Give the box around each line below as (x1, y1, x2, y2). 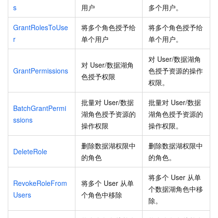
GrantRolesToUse (13, 22, 68, 32)
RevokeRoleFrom (13, 178, 67, 188)
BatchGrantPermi (13, 103, 66, 113)
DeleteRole (13, 146, 47, 156)
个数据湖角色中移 (148, 183, 203, 194)
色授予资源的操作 (148, 65, 203, 75)
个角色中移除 (81, 189, 122, 200)
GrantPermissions (13, 65, 68, 75)
